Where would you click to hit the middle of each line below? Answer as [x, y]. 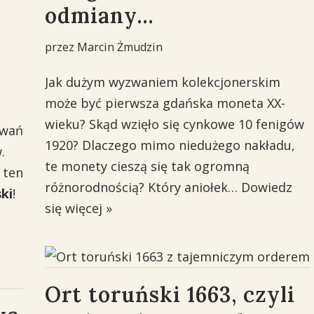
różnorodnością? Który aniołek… [143, 187]
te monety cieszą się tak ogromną [147, 166]
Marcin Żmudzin [120, 47]
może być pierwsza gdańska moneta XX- [165, 103]
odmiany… [99, 15]
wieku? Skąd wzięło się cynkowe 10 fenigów [174, 124]
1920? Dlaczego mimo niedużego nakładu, [170, 145]
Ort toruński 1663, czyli [170, 294]
